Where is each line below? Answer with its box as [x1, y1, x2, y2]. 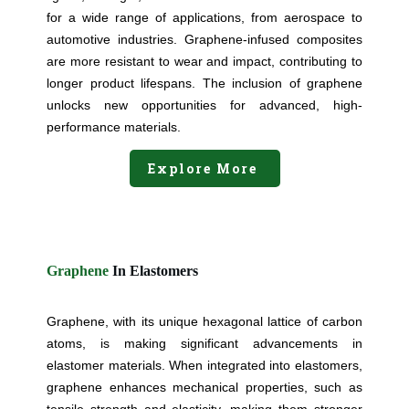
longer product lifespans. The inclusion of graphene [47, 76, 362, 91]
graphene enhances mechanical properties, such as [47, 380, 362, 395]
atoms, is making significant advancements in [47, 336, 362, 351]
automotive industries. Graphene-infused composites [47, 32, 362, 47]
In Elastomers [112, 263, 198, 279]
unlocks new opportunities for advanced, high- [47, 98, 362, 113]
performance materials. [47, 120, 181, 135]
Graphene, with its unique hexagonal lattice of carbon [47, 314, 362, 330]
